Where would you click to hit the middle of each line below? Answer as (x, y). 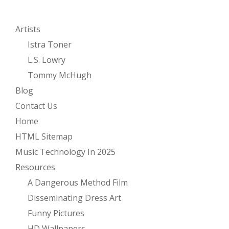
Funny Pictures (56, 213)
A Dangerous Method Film (78, 183)
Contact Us (36, 106)
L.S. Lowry (47, 60)
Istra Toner (50, 45)
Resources (35, 167)
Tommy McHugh (60, 75)
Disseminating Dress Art (74, 198)
